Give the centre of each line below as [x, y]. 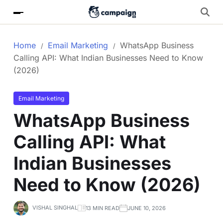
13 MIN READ [103, 208]
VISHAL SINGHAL [55, 208]
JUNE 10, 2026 [147, 208]
